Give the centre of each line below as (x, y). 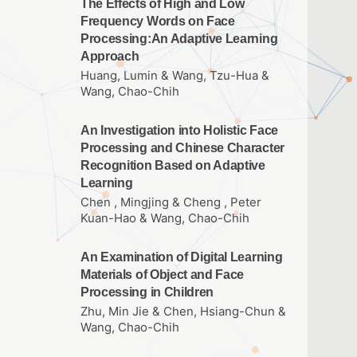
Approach (110, 56)
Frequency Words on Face (158, 21)
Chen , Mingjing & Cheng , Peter (171, 202)
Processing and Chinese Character (182, 147)
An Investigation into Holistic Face (179, 130)
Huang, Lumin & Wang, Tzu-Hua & (175, 75)
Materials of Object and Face (163, 274)
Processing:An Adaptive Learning (179, 38)
